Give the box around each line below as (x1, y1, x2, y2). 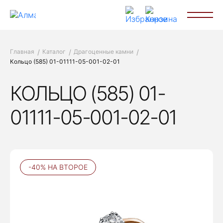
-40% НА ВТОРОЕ (28, 163, 88, 171)
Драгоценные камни (74, 48, 133, 55)
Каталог (42, 48, 66, 55)
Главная (10, 48, 34, 55)
